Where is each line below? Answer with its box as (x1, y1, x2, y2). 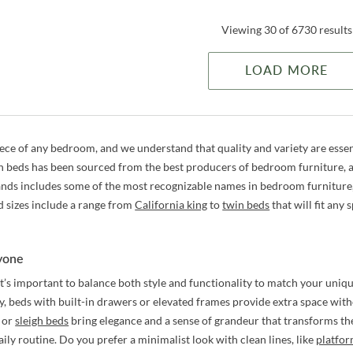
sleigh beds (15, 314, 69, 328)
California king (135, 198, 208, 212)
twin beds (222, 198, 270, 212)
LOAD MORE (245, 65, 329, 78)
